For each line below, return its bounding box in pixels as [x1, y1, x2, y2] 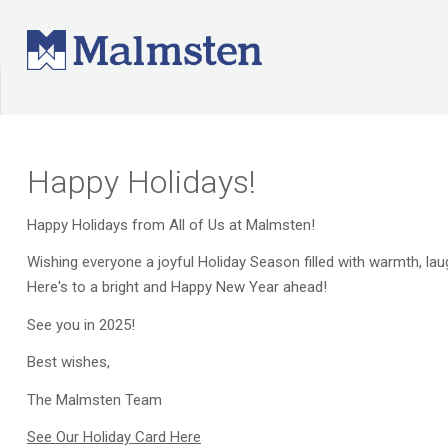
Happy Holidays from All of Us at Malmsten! [27, 215, 315, 234]
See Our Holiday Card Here [27, 428, 201, 446]
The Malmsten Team [27, 390, 162, 409]
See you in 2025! [27, 315, 135, 334]
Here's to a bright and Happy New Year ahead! [27, 278, 327, 296]
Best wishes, [27, 353, 110, 371]
